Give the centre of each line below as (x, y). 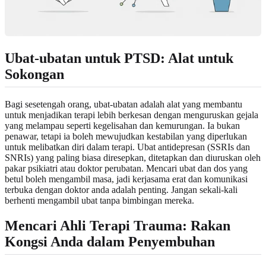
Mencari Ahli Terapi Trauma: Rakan (118, 225)
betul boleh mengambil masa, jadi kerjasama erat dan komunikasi (126, 179)
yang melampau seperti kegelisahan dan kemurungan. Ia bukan (122, 125)
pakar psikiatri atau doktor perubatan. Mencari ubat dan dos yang (126, 168)
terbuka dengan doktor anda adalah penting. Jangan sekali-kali (121, 189)
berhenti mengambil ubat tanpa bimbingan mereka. (99, 200)
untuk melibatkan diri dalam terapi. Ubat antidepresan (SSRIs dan (127, 147)
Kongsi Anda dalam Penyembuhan (110, 241)
